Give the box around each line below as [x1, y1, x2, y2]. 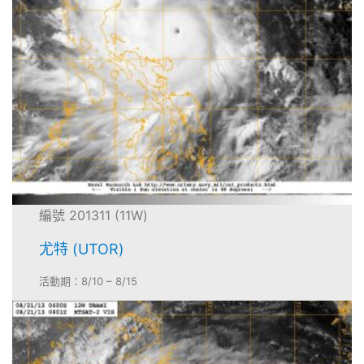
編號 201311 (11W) [39, 207, 149, 223]
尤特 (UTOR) [39, 240, 125, 258]
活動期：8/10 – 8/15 [39, 275, 138, 288]
